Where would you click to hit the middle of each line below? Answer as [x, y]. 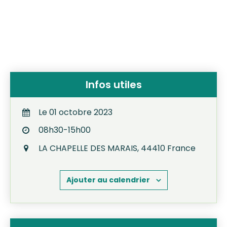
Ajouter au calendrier [108, 180]
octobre [75, 112]
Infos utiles [113, 85]
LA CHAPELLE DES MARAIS [88, 148]
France [181, 148]
